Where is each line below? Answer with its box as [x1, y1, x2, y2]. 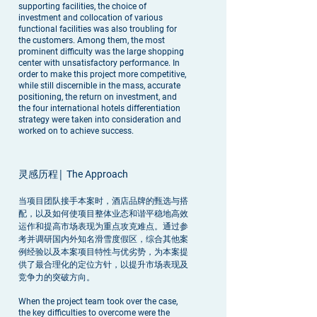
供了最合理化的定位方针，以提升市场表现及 [18, 258, 188, 270]
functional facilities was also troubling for [18, 24, 177, 34]
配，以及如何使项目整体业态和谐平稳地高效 [18, 207, 188, 219]
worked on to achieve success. [18, 126, 134, 136]
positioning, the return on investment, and [18, 92, 177, 102]
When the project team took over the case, [18, 296, 178, 306]
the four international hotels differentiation [18, 103, 180, 113]
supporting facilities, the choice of [18, 1, 146, 11]
